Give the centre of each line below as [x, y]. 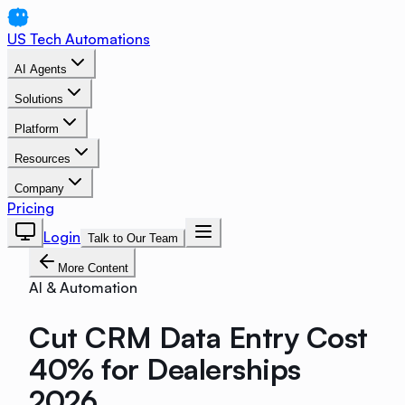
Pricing [31, 208]
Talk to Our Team [133, 238]
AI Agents [41, 69]
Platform [37, 129]
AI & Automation [83, 287]
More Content [93, 268]
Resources [42, 159]
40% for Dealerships [165, 368]
